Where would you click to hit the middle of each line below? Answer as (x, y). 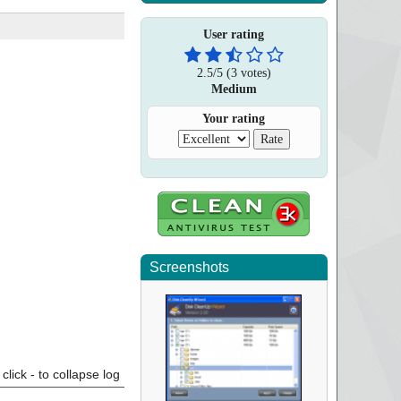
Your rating (234, 119)
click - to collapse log (61, 374)
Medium (234, 89)
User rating (234, 34)
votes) (254, 73)
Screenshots (189, 267)
